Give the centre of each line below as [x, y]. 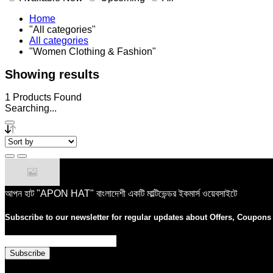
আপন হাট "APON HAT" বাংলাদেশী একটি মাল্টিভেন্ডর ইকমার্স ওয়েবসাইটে [121, 193]
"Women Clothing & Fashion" [93, 52]
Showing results [52, 74]
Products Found [46, 97]
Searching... [31, 108]
